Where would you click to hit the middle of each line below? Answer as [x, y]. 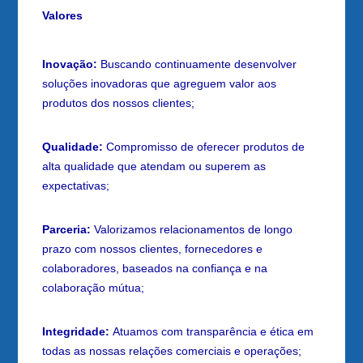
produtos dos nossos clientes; [119, 103]
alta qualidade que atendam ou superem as [154, 167]
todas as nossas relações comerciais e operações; [172, 351]
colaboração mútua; [94, 288]
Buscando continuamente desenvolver [197, 64]
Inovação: [70, 64]
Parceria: [67, 230]
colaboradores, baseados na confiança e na [155, 269]
